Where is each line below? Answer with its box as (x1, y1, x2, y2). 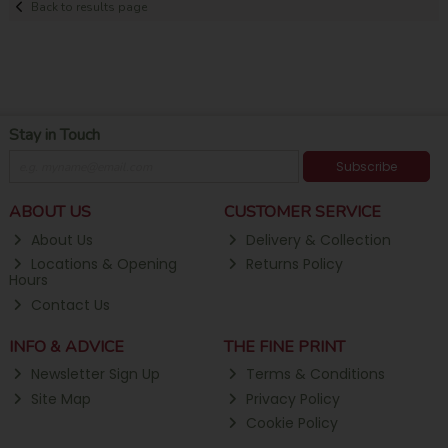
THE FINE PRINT (223, 335, 345, 358)
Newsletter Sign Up (26, 363, 160, 384)
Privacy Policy (241, 388, 340, 409)
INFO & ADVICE (8, 335, 124, 358)
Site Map (26, 388, 91, 409)
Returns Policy (241, 254, 343, 275)
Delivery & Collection (241, 229, 391, 250)
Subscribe (335, 157, 397, 175)
